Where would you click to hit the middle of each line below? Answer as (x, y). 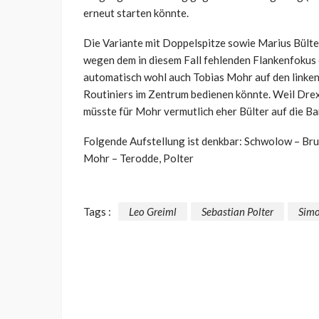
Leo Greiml (153, 211)
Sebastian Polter (237, 211)
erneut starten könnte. (136, 13)
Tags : (97, 211)
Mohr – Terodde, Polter (138, 158)
